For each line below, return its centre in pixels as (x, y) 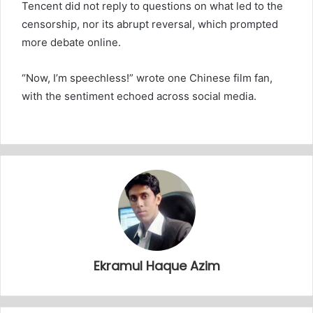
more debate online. (71, 43)
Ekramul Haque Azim (156, 266)
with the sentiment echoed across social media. (139, 96)
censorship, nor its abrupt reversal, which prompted (150, 24)
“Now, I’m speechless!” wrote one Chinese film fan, (147, 78)
